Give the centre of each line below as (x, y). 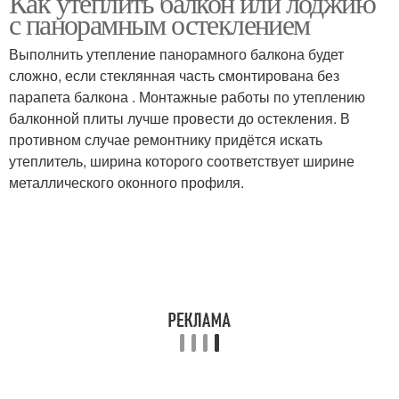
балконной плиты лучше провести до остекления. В (179, 118)
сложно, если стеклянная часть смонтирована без (174, 75)
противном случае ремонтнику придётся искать (166, 139)
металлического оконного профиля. (126, 182)
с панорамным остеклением (159, 24)
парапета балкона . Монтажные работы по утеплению (187, 97)
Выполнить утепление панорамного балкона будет (176, 54)
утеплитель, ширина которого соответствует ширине (182, 161)
